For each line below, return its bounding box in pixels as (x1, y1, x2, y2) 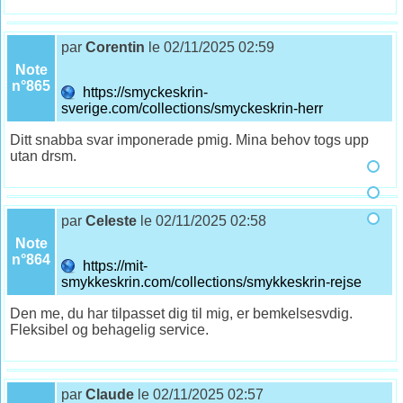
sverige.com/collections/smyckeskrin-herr (61, 100, 327, 116)
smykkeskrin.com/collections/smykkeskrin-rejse (61, 273, 366, 290)
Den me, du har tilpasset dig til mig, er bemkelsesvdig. (10, 305, 354, 321)
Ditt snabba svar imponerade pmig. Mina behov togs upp (10, 131, 370, 148)
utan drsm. (10, 148, 77, 164)
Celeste (85, 212, 138, 228)
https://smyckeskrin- (76, 84, 209, 100)
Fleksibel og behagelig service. (10, 321, 210, 337)
